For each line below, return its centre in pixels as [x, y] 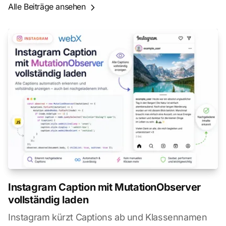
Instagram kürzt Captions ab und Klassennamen [108, 217]
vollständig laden [48, 200]
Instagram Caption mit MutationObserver [104, 187]
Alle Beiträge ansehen [47, 6]
